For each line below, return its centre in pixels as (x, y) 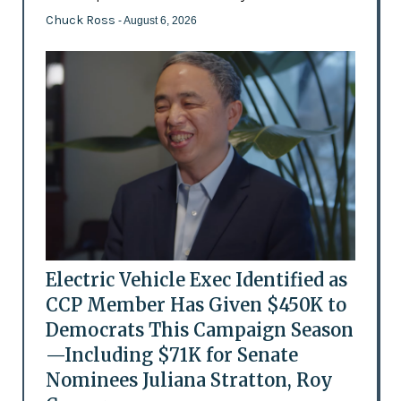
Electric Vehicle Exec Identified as (196, 280)
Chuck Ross (81, 21)
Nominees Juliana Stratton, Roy (189, 380)
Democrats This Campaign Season (199, 330)
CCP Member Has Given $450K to (196, 305)
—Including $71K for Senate (171, 355)
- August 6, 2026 (157, 21)
